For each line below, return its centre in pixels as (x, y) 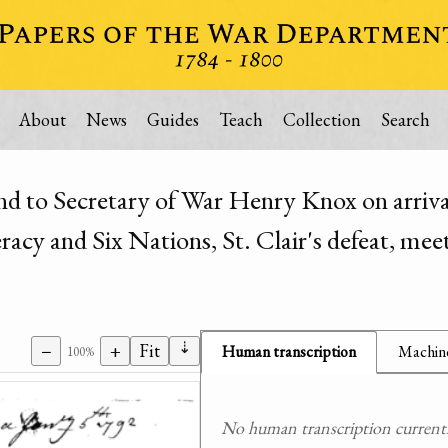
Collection (321, 119)
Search (405, 119)
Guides (172, 119)
